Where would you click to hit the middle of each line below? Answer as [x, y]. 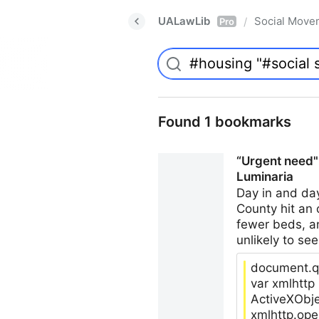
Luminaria [265, 177]
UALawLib [184, 21]
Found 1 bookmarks [225, 122]
